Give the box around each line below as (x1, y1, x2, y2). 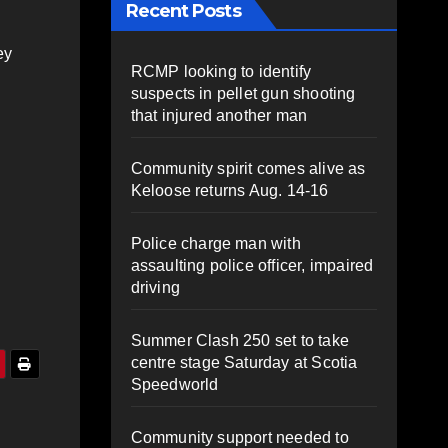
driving (130, 278, 180, 296)
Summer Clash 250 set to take (130, 331, 350, 349)
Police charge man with (130, 234, 301, 252)
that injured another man (130, 106, 308, 124)
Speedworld (130, 375, 219, 393)
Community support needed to (130, 428, 349, 446)
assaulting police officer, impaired (130, 256, 374, 274)
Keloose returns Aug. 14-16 (130, 181, 329, 199)
